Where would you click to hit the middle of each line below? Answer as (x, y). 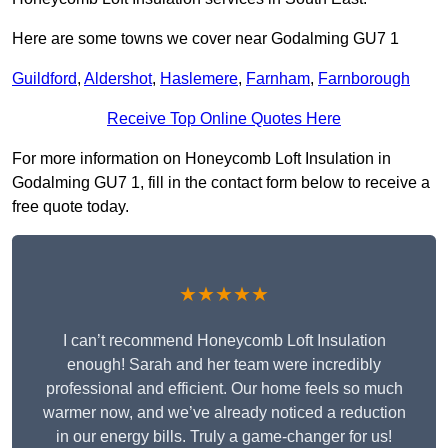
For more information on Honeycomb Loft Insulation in (201, 159)
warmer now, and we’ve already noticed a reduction (224, 413)
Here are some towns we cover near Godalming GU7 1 (205, 39)
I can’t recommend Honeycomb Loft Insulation (224, 341)
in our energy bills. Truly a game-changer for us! (224, 437)
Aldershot (118, 79)
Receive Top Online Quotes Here (224, 119)
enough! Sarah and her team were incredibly (224, 365)
